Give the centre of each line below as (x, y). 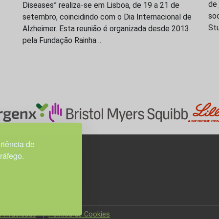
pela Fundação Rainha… (62, 40)
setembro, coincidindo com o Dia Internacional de (107, 17)
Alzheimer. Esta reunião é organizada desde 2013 (106, 28)
